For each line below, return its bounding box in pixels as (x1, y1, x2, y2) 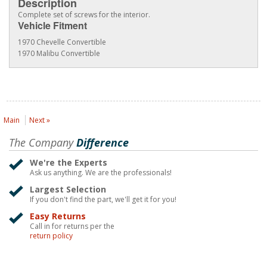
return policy (30, 231, 73, 241)
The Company (9, 135, 73, 150)
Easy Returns (30, 210, 86, 222)
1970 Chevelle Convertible (18, 37, 106, 48)
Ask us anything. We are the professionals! (30, 167, 172, 178)
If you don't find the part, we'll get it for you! (30, 194, 176, 205)
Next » (29, 115, 50, 126)
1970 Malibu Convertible (18, 48, 100, 59)
